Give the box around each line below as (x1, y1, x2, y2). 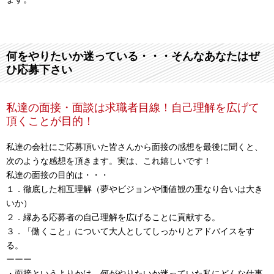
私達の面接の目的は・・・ (6, 170, 109, 180)
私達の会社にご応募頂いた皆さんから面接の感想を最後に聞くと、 (6, 142, 263, 152)
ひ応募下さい (6, 64, 72, 76)
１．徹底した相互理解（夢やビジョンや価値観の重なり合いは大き (6, 184, 263, 194)
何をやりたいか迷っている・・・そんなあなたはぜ (6, 50, 259, 62)
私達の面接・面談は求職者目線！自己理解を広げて (6, 102, 259, 114)
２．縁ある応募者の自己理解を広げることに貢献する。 (6, 212, 220, 222)
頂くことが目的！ (6, 115, 94, 127)
